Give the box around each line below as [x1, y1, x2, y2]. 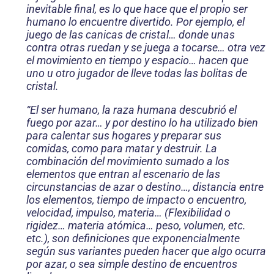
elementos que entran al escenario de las [26, 168, 220, 181]
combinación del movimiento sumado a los [26, 155, 229, 168]
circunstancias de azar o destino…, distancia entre [26, 180, 264, 194]
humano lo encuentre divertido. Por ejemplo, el [26, 15, 245, 29]
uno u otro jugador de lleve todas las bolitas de [26, 67, 247, 80]
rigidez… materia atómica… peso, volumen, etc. [26, 219, 246, 232]
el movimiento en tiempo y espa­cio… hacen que [26, 54, 248, 67]
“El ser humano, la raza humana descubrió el [26, 103, 237, 117]
